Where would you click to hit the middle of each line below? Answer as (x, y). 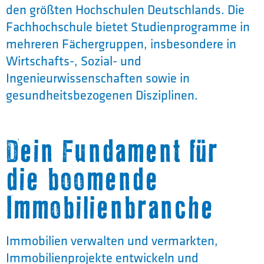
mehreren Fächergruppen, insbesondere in (121, 43)
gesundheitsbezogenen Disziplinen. (102, 95)
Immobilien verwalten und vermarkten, (112, 240)
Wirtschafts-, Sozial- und (74, 60)
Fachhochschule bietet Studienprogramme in (128, 26)
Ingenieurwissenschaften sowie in (98, 77)
